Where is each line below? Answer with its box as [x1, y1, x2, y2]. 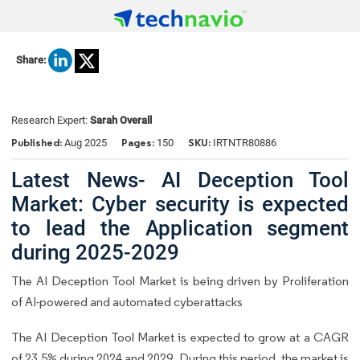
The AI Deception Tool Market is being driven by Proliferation [11, 272, 349, 288]
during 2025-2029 [11, 239, 179, 264]
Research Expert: [11, 114, 90, 127]
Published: [11, 136, 64, 150]
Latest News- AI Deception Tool [11, 167, 349, 192]
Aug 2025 [64, 137, 107, 149]
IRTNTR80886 [211, 137, 276, 149]
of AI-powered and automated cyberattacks [11, 293, 243, 309]
